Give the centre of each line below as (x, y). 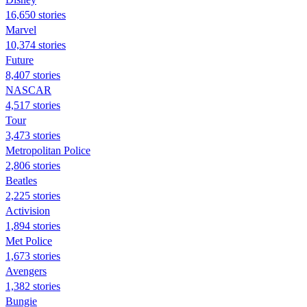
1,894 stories (33, 225)
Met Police (29, 241)
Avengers (26, 271)
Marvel (21, 29)
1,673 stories (33, 256)
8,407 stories (33, 75)
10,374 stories (36, 45)
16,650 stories (36, 14)
